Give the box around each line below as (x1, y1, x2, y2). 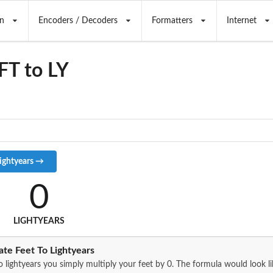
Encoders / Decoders (38, 16, 118, 25)
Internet (226, 16, 257, 25)
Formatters (151, 16, 193, 25)
